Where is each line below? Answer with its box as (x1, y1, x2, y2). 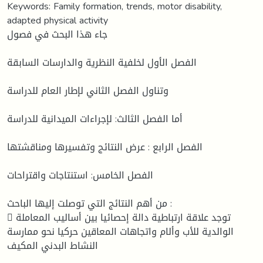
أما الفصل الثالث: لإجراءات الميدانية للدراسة (7, 109, 183, 128)
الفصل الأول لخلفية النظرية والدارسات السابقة (7, 53, 197, 72)
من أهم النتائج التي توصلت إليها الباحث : (7, 194, 167, 213)
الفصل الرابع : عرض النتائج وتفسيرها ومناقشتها (7, 137, 203, 156)
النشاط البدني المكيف (7, 236, 98, 255)
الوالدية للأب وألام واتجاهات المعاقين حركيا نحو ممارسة (7, 222, 234, 241)
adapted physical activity (7, 11, 108, 29)
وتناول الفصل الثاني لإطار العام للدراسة (7, 81, 168, 100)
